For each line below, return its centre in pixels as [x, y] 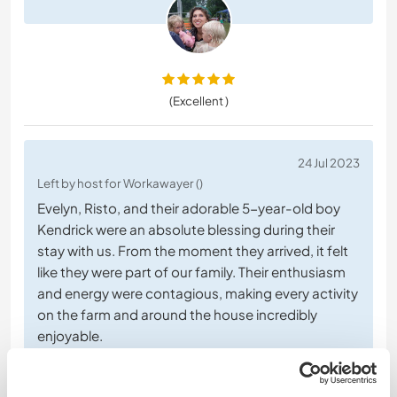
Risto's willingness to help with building [159, 378]
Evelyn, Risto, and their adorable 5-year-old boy [189, 208]
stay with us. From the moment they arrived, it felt [193, 251]
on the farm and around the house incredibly [177, 315]
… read [304, 378]
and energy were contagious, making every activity [198, 293]
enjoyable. [70, 336]
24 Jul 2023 [329, 163]
